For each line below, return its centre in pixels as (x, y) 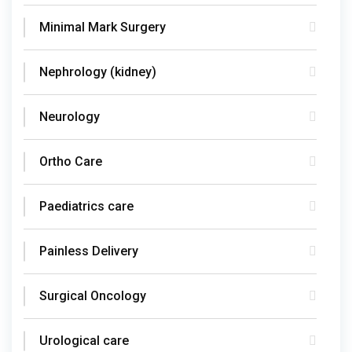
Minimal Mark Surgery (103, 27)
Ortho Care (71, 161)
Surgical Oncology (93, 295)
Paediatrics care (86, 206)
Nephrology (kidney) (98, 71)
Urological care (84, 340)
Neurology (70, 116)
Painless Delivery (89, 251)
